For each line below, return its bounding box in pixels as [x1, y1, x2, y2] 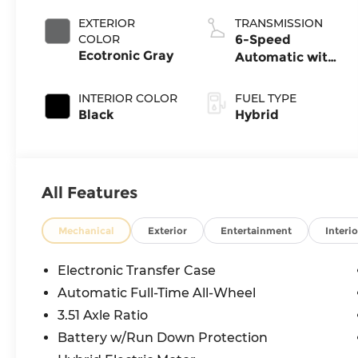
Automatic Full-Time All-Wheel [58, 284, 257, 300]
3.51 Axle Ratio [58, 307, 149, 323]
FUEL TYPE [234, 91, 296, 106]
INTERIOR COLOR [78, 91, 178, 106]
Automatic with [234, 50, 336, 66]
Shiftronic [234, 67, 298, 83]
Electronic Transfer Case [58, 262, 217, 278]
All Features [42, 182, 137, 202]
